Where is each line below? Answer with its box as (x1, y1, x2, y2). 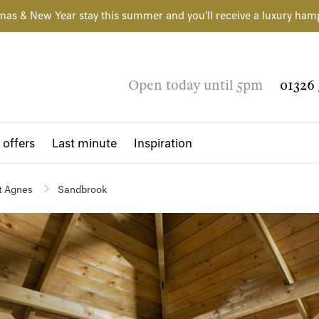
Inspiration (134, 136, 192, 150)
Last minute (52, 136, 117, 150)
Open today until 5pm (128, 77, 263, 93)
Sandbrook (58, 183, 107, 196)
